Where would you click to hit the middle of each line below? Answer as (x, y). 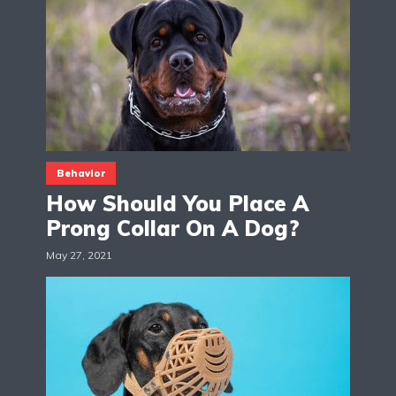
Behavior (81, 173)
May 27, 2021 (79, 255)
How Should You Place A (177, 203)
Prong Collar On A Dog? (173, 228)
